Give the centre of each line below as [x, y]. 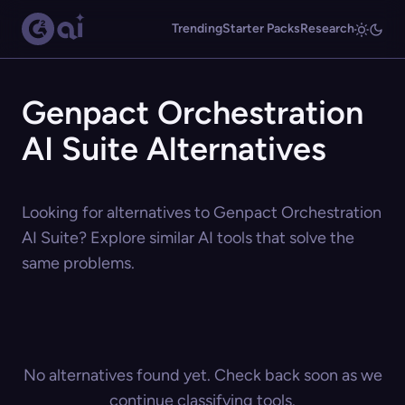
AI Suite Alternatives [174, 149]
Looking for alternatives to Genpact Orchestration [202, 212]
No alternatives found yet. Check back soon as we [202, 375]
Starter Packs [261, 28]
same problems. [78, 263]
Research [327, 28]
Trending [197, 28]
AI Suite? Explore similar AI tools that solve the [188, 238]
